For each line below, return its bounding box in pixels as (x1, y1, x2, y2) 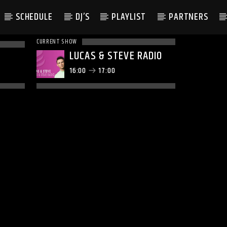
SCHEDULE (16, 10, 53, 24)
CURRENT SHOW (36, 36, 77, 47)
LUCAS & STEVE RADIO (69, 47, 163, 65)
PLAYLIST (111, 10, 146, 24)
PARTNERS (169, 10, 208, 24)
